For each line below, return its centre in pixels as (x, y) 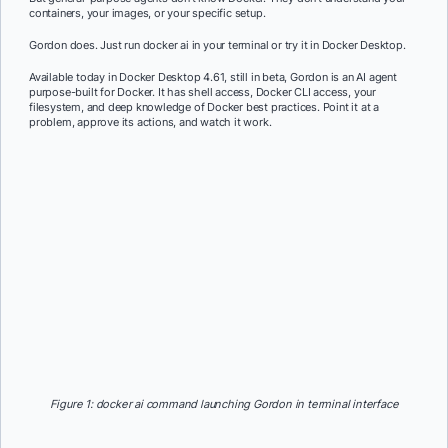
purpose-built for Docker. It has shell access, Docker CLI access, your (202, 91)
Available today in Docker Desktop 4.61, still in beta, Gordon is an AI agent (213, 76)
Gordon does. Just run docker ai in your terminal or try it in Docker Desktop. (217, 44)
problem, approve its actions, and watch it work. (150, 121)
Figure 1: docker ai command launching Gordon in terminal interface (224, 403)
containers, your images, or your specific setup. (147, 13)
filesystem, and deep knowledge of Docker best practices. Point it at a (204, 106)
